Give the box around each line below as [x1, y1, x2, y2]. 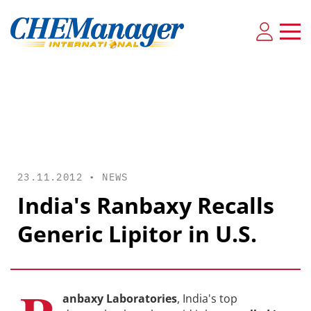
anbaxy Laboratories [62, 291, 177, 306]
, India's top [177, 291, 237, 306]
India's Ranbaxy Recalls [17, 190, 274, 220]
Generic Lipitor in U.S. [17, 219, 257, 249]
